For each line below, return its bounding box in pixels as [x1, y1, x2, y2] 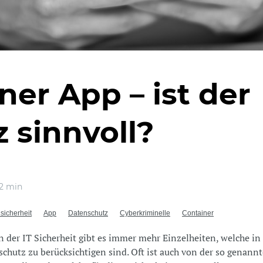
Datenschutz [68, 208, 108, 217]
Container [182, 208, 214, 217]
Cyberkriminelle [120, 208, 170, 217]
